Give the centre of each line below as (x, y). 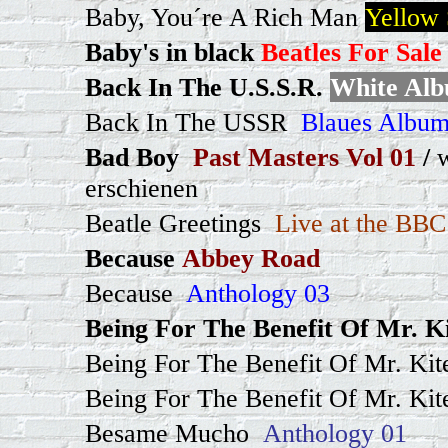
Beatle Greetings (173, 223)
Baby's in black (169, 52)
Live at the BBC (357, 223)
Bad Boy (132, 157)
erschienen (141, 188)
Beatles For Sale (351, 52)
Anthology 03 (255, 293)
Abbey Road (251, 258)
